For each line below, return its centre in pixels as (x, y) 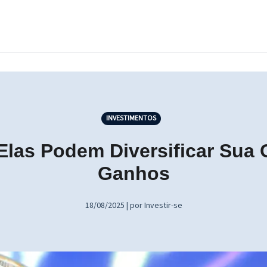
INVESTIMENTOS (131, 118)
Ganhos (133, 173)
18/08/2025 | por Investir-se (133, 206)
